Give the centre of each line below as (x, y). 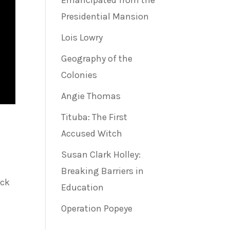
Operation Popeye (97, 208)
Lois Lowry (82, 37)
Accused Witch (92, 133)
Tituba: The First (94, 117)
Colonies (79, 75)
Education (83, 187)
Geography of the (97, 59)
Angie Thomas (91, 96)
